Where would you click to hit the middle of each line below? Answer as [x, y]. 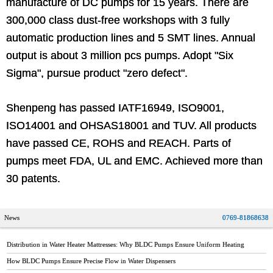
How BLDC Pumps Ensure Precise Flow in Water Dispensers [91, 261]
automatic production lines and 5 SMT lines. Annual [131, 37]
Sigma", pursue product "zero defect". [97, 73]
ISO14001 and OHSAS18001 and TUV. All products [131, 125]
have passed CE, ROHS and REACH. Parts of [119, 143]
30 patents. [33, 178]
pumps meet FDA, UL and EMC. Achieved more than [134, 161]
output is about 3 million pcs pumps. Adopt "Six [120, 55]
